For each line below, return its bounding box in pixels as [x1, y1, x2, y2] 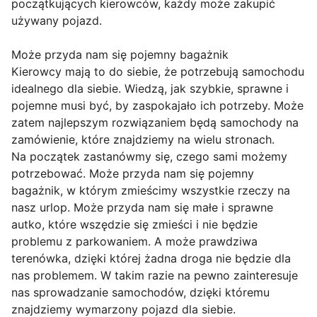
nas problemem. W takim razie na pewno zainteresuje [11, 268, 298, 283]
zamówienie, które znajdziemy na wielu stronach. [11, 132, 275, 147]
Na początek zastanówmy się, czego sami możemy [11, 149, 287, 164]
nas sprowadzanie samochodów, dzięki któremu [11, 285, 270, 300]
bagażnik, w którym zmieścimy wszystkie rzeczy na [11, 183, 290, 198]
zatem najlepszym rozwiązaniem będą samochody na [11, 115, 299, 130]
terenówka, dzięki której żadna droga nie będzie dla [11, 251, 291, 266]
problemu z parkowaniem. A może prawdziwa [11, 234, 258, 249]
